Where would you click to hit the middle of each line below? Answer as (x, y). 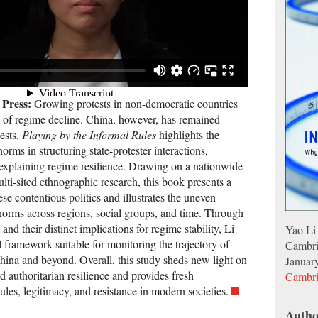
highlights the (188, 135)
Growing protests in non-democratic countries (135, 104)
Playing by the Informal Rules (89, 135)
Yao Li (301, 230)
